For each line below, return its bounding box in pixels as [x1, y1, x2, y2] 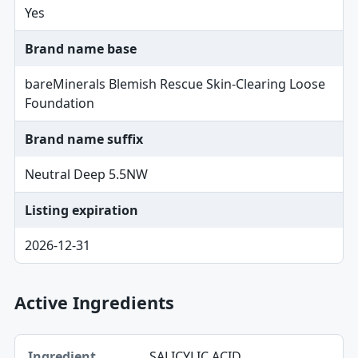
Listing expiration [24, 201, 138, 219]
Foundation [24, 94, 94, 112]
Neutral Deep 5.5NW [24, 165, 148, 183]
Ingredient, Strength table [13, 334, 171, 352]
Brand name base [24, 40, 137, 58]
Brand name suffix [24, 130, 143, 148]
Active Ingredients [14, 291, 174, 314]
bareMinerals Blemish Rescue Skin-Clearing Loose [24, 75, 325, 93]
